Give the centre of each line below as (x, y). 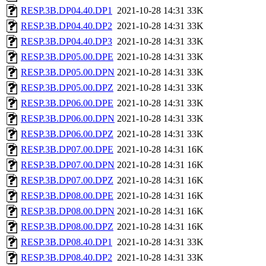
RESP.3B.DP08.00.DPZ (67, 227)
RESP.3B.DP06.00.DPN (68, 119)
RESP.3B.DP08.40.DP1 (66, 242)
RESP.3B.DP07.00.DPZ (67, 180)
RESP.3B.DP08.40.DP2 (66, 258)
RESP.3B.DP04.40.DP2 (66, 26)
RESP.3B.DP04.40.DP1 (66, 11)
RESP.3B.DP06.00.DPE (67, 103)
